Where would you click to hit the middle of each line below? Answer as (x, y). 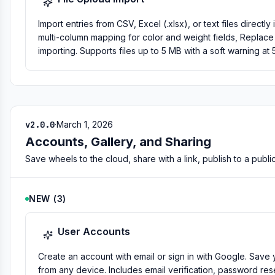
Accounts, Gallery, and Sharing (118, 142)
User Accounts (94, 231)
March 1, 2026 (85, 124)
